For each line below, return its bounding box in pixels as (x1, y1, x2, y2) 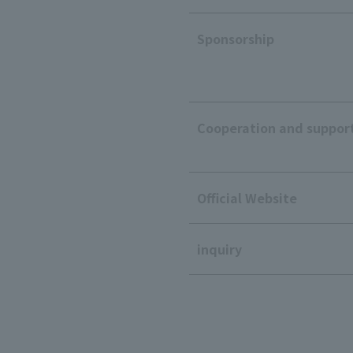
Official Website (197, 188, 297, 207)
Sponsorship (197, 29, 274, 48)
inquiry (197, 240, 242, 258)
